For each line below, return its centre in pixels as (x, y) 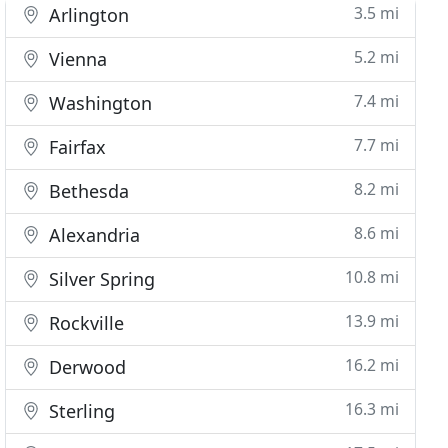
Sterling (80, 411)
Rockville (84, 323)
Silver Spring (100, 279)
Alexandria (92, 235)
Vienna (76, 59)
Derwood (85, 367)
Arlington (87, 15)
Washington (98, 103)
